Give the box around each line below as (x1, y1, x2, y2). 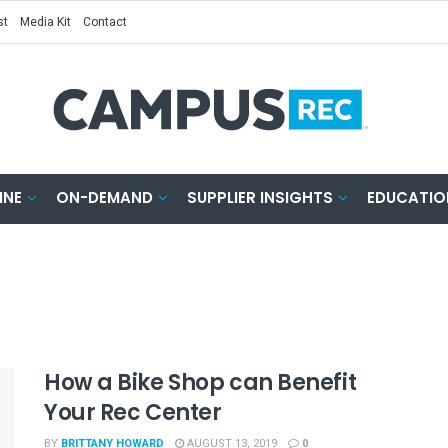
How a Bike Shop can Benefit (44, 367, 357, 398)
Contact (83, 13, 127, 31)
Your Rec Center (44, 397, 222, 428)
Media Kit (20, 13, 71, 31)
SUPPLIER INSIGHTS (187, 187, 333, 208)
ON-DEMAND (56, 187, 153, 208)
